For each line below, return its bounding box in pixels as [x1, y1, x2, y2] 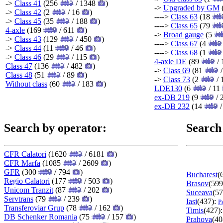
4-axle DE [154, 57, 187, 66]
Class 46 [14, 52, 41, 61]
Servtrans [4, 194, 33, 203]
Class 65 [171, 21, 198, 30]
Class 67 [171, 39, 198, 48]
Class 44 [14, 43, 41, 52]
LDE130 [154, 84, 182, 93]
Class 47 [5, 61, 32, 70]
